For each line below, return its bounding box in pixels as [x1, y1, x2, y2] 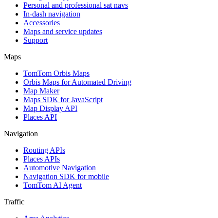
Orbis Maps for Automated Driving [23, 77, 131, 86]
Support [23, 36, 48, 44]
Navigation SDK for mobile [23, 172, 109, 181]
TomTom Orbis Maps [23, 69, 90, 77]
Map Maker [23, 86, 59, 95]
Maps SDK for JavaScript [23, 95, 103, 104]
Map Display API [23, 104, 77, 112]
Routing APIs [23, 145, 65, 154]
